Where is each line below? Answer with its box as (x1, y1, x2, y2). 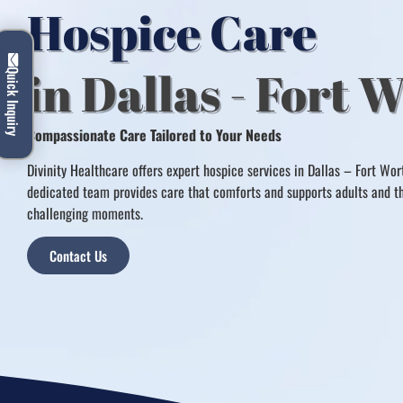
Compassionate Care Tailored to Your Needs (27, 124, 282, 147)
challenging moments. (27, 201, 143, 224)
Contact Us (49, 246, 107, 266)
